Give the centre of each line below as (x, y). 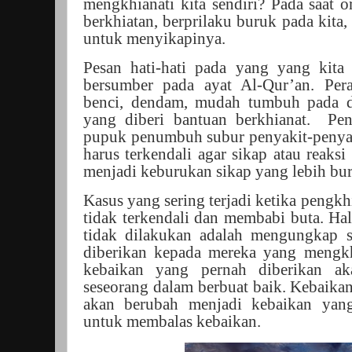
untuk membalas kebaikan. (172, 321)
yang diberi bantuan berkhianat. (202, 119)
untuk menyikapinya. (154, 39)
